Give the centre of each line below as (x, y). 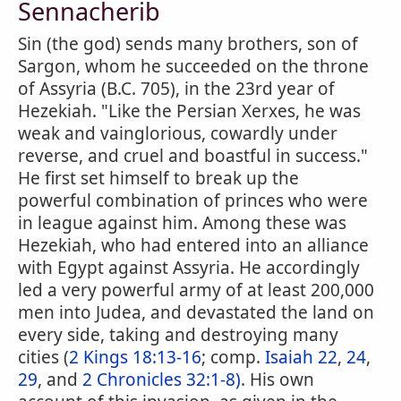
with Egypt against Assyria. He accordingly (189, 268)
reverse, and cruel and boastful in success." (193, 156)
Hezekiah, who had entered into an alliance (193, 245)
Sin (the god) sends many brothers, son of (188, 44)
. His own (277, 380)
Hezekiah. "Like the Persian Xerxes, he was (189, 111)
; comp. (233, 357)
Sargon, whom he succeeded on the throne (193, 66)
